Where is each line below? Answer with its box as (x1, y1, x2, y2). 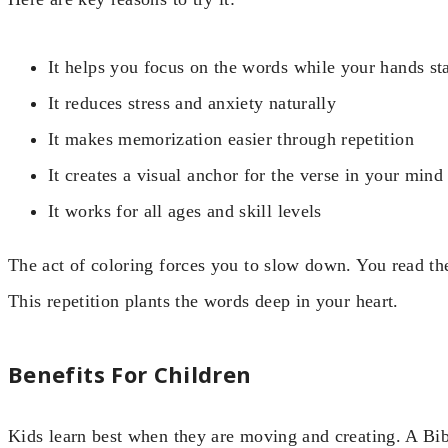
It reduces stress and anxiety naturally (48, 93, 337, 114)
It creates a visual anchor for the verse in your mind (48, 165, 444, 186)
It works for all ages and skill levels (48, 201, 322, 222)
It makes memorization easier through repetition (48, 129, 414, 150)
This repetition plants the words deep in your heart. (8, 291, 399, 312)
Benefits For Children (8, 358, 252, 389)
